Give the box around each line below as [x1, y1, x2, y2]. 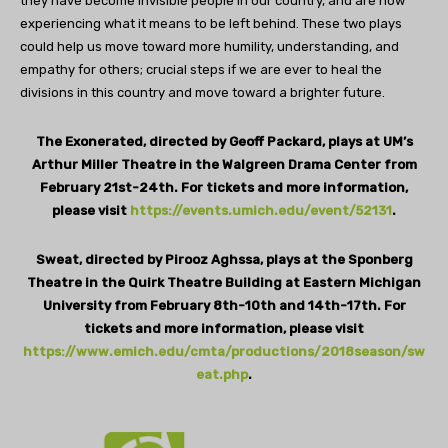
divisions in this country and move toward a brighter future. [20, 85, 385, 101]
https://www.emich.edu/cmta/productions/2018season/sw [23, 344, 425, 360]
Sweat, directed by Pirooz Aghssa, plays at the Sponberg [35, 252, 413, 268]
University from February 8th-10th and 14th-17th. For [42, 298, 406, 314]
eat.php [196, 367, 248, 383]
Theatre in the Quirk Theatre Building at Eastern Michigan [27, 275, 421, 291]
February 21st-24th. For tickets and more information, [40, 180, 408, 196]
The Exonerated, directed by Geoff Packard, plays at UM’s [35, 134, 413, 150]
